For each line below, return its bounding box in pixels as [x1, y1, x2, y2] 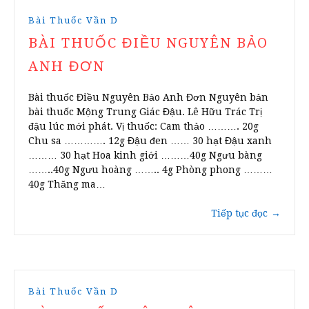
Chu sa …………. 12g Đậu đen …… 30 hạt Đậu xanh [28, 135, 272, 147]
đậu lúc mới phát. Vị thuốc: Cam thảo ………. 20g [28, 121, 259, 132]
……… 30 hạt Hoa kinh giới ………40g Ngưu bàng [28, 150, 262, 161]
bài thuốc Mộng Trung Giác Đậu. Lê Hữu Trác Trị [28, 106, 262, 118]
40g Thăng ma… [28, 179, 106, 190]
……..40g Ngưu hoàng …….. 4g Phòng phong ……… [28, 164, 272, 176]
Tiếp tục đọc [211, 208, 268, 219]
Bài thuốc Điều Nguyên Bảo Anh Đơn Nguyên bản [28, 92, 268, 103]
